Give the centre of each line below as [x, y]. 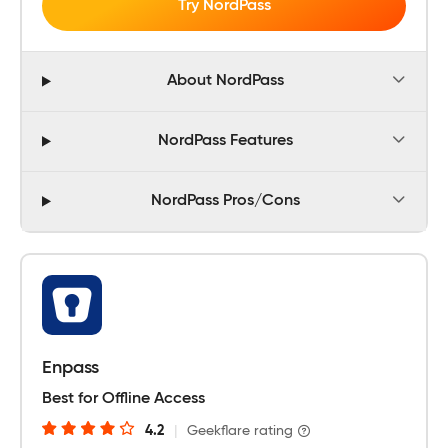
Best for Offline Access [123, 398]
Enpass [70, 367]
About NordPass [225, 81]
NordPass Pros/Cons [225, 201]
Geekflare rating [240, 430]
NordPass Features [225, 141]
